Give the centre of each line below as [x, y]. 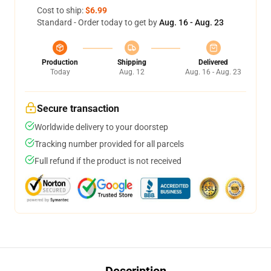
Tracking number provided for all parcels [109, 144]
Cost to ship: [61, 10]
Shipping [132, 62]
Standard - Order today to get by [98, 22]
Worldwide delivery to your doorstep [101, 127]
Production [60, 62]
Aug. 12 [132, 72]
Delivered [213, 62]
